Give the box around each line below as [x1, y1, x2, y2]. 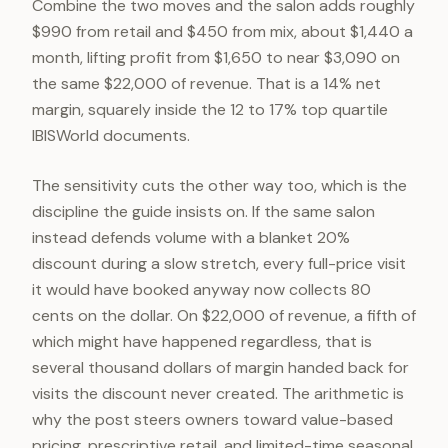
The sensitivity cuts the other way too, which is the [32, 175, 407, 196]
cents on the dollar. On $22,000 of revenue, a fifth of [32, 305, 416, 326]
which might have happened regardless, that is [32, 331, 372, 352]
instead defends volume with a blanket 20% [32, 227, 350, 248]
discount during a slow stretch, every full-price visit [32, 253, 406, 274]
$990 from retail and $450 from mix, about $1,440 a [32, 21, 413, 42]
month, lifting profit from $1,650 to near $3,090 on [32, 47, 400, 68]
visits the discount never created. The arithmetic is [32, 383, 404, 404]
